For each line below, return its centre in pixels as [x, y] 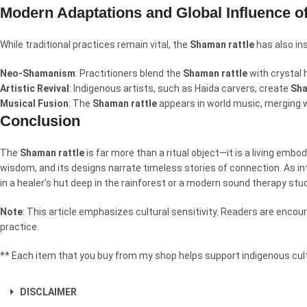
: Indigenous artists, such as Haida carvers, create [180, 88]
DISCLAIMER [48, 292]
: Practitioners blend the [129, 73]
